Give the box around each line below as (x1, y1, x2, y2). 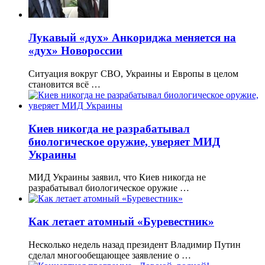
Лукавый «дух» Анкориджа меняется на (28, 31, 236, 44)
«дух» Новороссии (28, 44, 122, 57)
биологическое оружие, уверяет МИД (28, 135, 220, 148)
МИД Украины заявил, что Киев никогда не (28, 172, 206, 183)
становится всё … (28, 79, 101, 89)
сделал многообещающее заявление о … (28, 250, 191, 260)
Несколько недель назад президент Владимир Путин (28, 239, 241, 250)
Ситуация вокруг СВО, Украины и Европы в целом (28, 68, 238, 79)
